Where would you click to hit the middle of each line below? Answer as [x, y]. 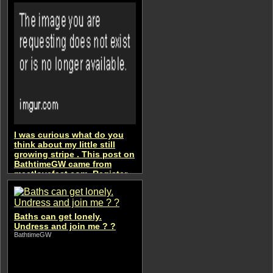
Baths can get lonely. [58, 216]
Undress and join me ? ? [65, 226]
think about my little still [65, 144]
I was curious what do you [69, 135]
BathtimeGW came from [63, 164]
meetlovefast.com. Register [71, 174]
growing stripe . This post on [74, 154]
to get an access [48, 183]
